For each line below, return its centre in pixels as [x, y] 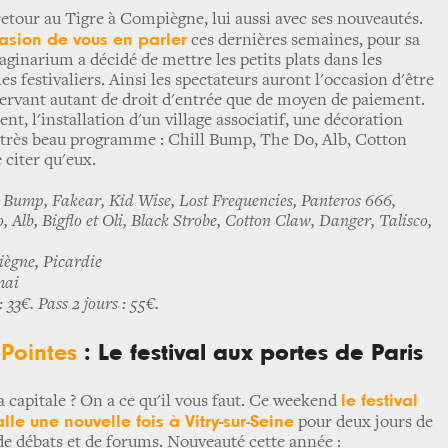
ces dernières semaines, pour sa [303, 41]
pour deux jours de [363, 423]
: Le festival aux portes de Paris [250, 353]
